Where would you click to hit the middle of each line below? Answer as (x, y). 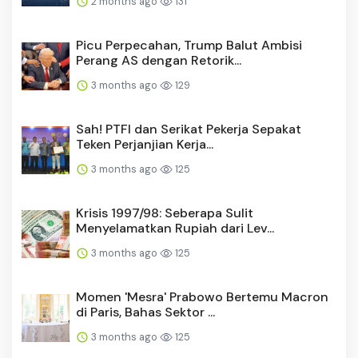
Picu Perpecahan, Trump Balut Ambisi (189, 45)
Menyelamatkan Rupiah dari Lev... (175, 228)
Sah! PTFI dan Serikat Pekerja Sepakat (189, 129)
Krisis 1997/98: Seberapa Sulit (165, 213)
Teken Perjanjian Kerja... (145, 144)
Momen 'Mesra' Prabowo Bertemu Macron (202, 296)
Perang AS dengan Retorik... (159, 60)
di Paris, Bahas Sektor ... (145, 312)
